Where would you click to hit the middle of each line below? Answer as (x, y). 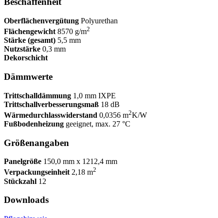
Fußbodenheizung (34, 124)
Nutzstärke (22, 49)
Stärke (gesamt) (30, 40)
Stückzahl (20, 181)
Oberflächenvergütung (41, 20)
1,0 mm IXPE (93, 95)
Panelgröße (23, 162)
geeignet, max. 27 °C (97, 124)
